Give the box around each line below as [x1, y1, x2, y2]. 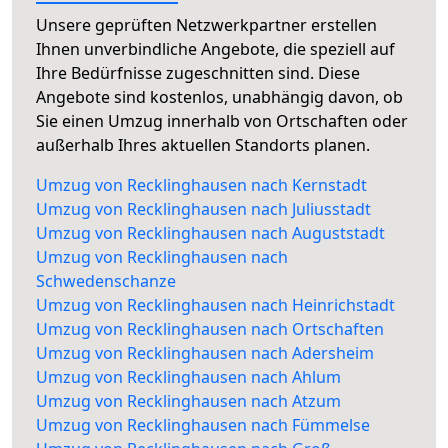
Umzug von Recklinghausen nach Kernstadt [36, 174, 367, 197]
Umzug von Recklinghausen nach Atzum [36, 390, 341, 413]
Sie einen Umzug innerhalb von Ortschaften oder [36, 110, 408, 133]
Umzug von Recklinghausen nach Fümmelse [36, 414, 370, 437]
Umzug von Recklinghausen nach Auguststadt [36, 222, 385, 245]
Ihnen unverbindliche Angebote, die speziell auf [36, 38, 395, 61]
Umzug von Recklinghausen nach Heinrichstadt [36, 294, 395, 317]
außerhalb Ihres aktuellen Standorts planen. [36, 134, 370, 157]
